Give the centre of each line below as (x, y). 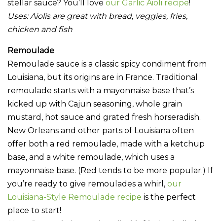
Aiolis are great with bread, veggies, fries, (109, 16)
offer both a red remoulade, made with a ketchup (106, 144)
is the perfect (170, 197)
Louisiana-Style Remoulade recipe (75, 197)
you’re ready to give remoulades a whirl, (87, 184)
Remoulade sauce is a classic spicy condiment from (107, 64)
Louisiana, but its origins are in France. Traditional (103, 77)
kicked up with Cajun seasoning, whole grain (95, 104)
